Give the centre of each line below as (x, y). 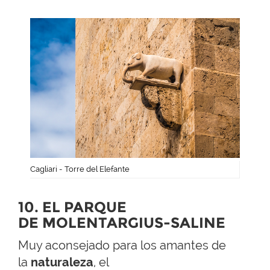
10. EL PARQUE (72, 207)
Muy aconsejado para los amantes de (122, 246)
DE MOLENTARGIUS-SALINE (122, 223)
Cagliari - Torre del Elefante (80, 169)
